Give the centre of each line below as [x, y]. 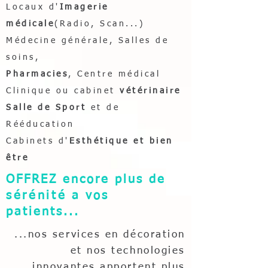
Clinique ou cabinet [63, 91]
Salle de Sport [46, 108]
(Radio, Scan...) [99, 24]
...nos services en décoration [100, 235]
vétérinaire [150, 91]
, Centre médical [114, 74]
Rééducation [40, 124]
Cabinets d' [38, 141]
